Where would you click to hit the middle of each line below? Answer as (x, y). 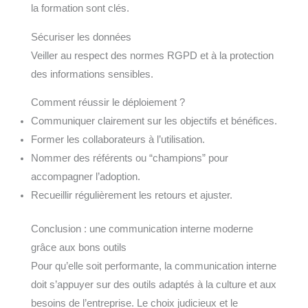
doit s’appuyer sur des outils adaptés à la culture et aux (153, 285)
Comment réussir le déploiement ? (108, 103)
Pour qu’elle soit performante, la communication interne (153, 266)
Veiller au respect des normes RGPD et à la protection (152, 55)
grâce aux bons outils (78, 248)
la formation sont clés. (80, 8)
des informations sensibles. (92, 74)
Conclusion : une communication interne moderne (142, 229)
